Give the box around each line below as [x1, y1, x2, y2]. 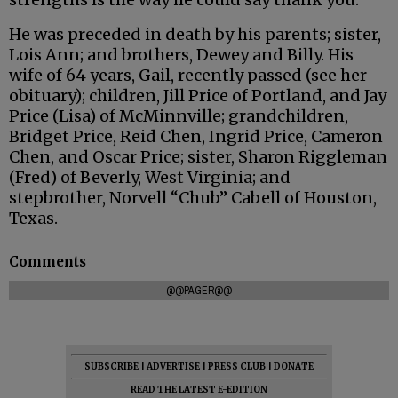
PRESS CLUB [208, 361, 266, 373]
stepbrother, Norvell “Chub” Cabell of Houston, [9, 187, 377, 208]
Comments [9, 252, 86, 270]
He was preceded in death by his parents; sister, [9, 23, 381, 44]
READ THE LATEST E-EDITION [131, 384, 267, 396]
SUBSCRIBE [84, 361, 139, 373]
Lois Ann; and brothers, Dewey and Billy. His [9, 44, 354, 65]
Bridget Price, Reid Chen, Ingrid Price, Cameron [9, 125, 383, 147]
